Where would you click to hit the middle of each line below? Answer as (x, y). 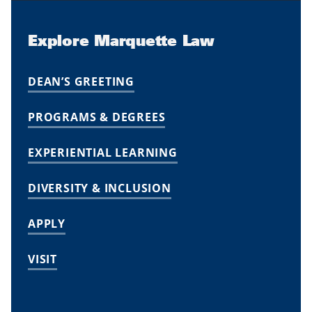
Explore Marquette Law (121, 40)
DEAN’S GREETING (81, 81)
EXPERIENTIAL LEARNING (103, 152)
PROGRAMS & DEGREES (97, 117)
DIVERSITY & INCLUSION (100, 188)
